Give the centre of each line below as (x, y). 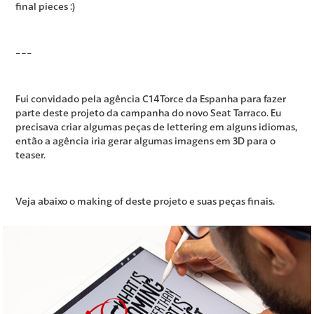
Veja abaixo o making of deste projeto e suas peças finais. (145, 201)
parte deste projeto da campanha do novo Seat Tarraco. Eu (149, 112)
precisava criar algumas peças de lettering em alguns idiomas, (157, 127)
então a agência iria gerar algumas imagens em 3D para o (146, 141)
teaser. (31, 155)
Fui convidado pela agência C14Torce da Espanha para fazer (151, 98)
